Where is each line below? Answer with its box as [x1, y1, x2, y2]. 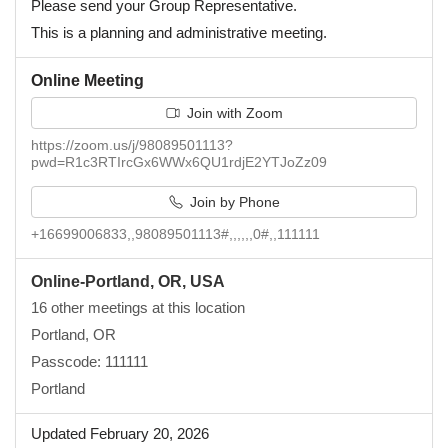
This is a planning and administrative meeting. [31, 24, 327, 41]
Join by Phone [185, 194, 280, 210]
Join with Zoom [182, 105, 283, 121]
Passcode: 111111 [31, 353, 148, 370]
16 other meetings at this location [31, 299, 245, 316]
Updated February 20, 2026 [31, 425, 209, 442]
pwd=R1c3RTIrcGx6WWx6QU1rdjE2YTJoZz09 [31, 155, 327, 170]
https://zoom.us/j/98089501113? [31, 138, 233, 153]
